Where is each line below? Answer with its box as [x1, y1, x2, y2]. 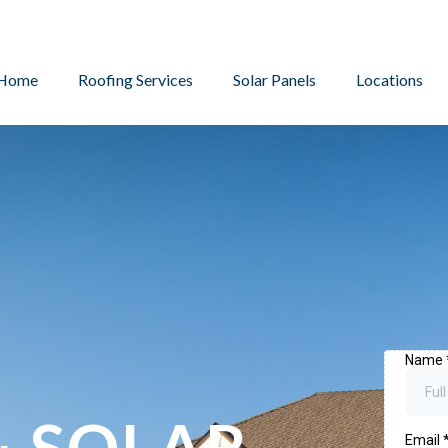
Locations [356, 70, 424, 89]
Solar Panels [233, 70, 317, 89]
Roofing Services [78, 70, 194, 89]
